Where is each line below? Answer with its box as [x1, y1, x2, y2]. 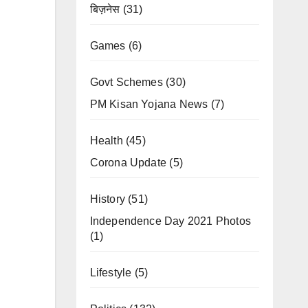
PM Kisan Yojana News [89, 98, 208, 110]
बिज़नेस [89, 3, 120, 15]
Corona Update [89, 157, 167, 168]
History [89, 193, 125, 205]
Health [89, 135, 123, 146]
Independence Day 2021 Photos [89, 215, 252, 227]
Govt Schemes [89, 76, 163, 88]
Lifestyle [89, 267, 132, 278]
